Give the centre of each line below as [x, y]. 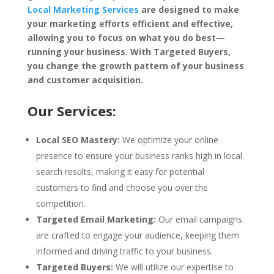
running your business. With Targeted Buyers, [129, 51]
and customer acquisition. [85, 80]
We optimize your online [169, 139]
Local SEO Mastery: [78, 139]
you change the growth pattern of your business [135, 65]
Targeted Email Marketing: [96, 219]
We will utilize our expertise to [174, 267]
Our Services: [72, 110]
